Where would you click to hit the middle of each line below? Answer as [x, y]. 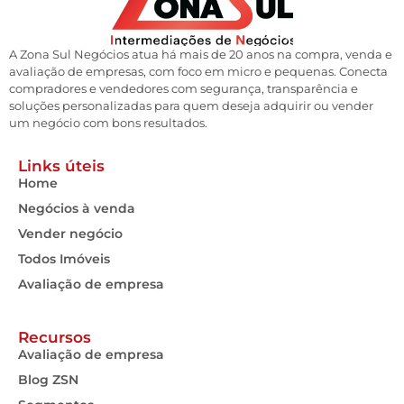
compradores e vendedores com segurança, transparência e [184, 88]
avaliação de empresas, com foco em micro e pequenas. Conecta [198, 71]
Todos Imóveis [64, 258]
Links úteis [61, 165]
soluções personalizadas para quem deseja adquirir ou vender [191, 105]
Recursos [55, 337]
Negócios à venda [77, 208]
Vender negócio [70, 233]
